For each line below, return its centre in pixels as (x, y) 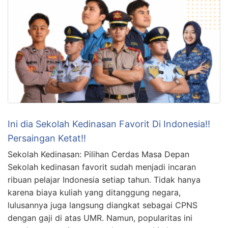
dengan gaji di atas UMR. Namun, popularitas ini (100, 218)
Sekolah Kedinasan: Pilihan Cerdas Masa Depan (98, 154)
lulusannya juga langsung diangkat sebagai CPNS (103, 205)
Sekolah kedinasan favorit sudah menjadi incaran (102, 167)
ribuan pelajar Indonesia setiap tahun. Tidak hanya (104, 180)
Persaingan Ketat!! (47, 138)
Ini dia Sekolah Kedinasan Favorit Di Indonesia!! (109, 124)
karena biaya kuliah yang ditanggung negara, (94, 193)
